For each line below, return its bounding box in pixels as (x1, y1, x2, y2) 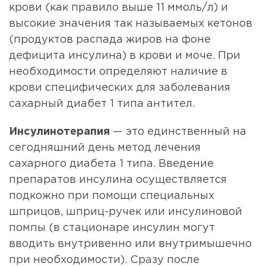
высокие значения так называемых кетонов (9, 19, 252, 29)
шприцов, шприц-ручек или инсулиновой (9, 207, 242, 217)
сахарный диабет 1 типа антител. (9, 99, 195, 109)
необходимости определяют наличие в (9, 67, 227, 77)
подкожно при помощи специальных (9, 191, 214, 201)
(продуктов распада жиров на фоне (9, 35, 211, 45)
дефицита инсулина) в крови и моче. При (9, 51, 240, 61)
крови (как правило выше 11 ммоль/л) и (9, 3, 228, 13)
